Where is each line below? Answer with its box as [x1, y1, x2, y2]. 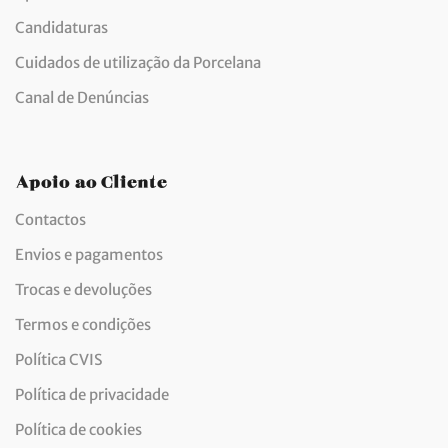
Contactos [15, 209, 86, 229]
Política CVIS [15, 349, 102, 369]
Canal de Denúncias [15, 87, 149, 107]
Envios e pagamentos [15, 244, 163, 264]
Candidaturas [15, 17, 108, 37]
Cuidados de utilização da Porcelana [15, 52, 261, 72]
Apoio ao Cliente [15, 173, 167, 183]
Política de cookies [15, 419, 142, 439]
